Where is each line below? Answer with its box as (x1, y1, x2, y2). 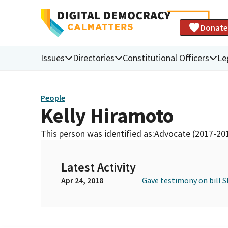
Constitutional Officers (123, 51, 209, 64)
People (41, 93, 65, 103)
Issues (41, 51, 65, 64)
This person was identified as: (41, 127, 154, 139)
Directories (73, 51, 115, 64)
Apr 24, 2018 (61, 175, 103, 185)
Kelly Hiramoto (41, 102, 174, 128)
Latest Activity (61, 159, 136, 175)
